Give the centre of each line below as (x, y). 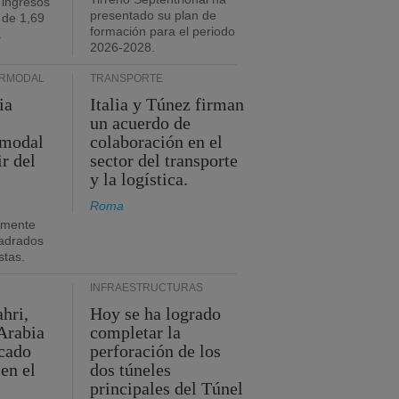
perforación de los (156, 351)
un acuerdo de (141, 123)
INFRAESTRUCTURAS (147, 288)
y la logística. (139, 179)
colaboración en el (157, 142)
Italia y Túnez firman (167, 104)
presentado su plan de (153, 15)
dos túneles (131, 370)
